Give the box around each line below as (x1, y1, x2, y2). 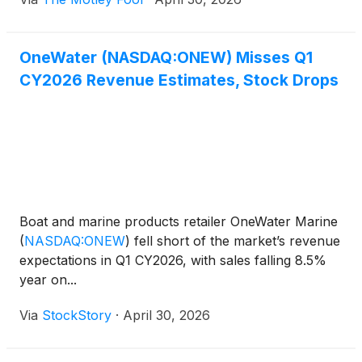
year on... (19, 271, 77, 288)
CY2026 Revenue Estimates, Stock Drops (19, 70, 339, 90)
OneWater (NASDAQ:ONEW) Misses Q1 (19, 48, 313, 68)
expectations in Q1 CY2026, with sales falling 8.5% (19, 252, 326, 269)
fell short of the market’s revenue (130, 233, 340, 250)
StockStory (42, 307, 112, 324)
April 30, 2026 (123, 307, 210, 324)
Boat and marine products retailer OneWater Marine (19, 213, 338, 230)
